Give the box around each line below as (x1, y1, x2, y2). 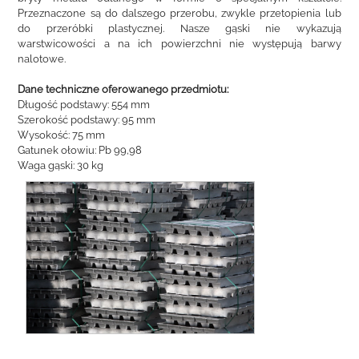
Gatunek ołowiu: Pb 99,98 (18, 144, 143, 156)
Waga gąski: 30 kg (18, 159, 104, 171)
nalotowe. (18, 53, 67, 65)
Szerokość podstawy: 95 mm (18, 114, 156, 126)
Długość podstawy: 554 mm (18, 99, 151, 111)
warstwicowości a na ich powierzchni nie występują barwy (18, 38, 341, 50)
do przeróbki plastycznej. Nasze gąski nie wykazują (18, 22, 341, 34)
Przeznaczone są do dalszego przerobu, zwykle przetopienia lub (18, 7, 341, 19)
